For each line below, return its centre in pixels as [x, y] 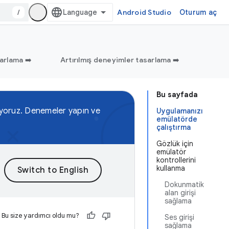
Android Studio [144, 12]
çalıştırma [174, 127]
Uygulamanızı [180, 111]
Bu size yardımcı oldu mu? [40, 215]
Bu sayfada [177, 95]
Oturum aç [198, 12]
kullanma [171, 168]
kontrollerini [176, 160]
